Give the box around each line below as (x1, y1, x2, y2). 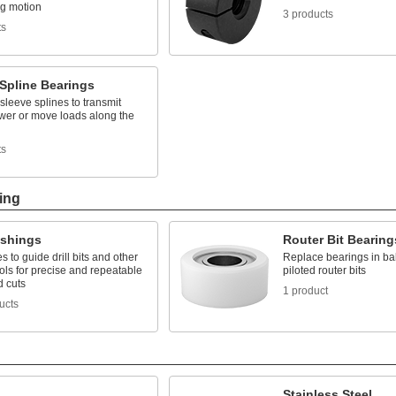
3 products (282, 8, 333, 20)
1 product (282, 285, 328, 297)
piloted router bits (282, 264, 366, 277)
